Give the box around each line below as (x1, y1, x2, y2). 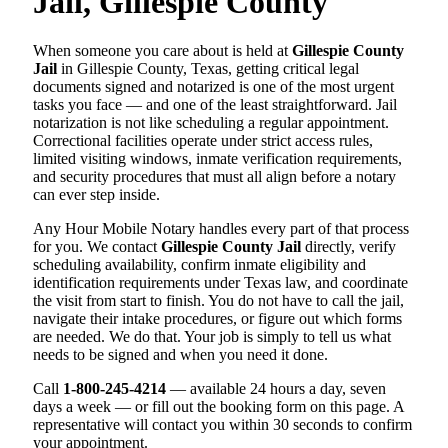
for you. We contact (33, 238, 161, 255)
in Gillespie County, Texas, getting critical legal (57, 60, 359, 77)
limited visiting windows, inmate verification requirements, (33, 150, 402, 167)
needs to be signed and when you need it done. (33, 346, 328, 363)
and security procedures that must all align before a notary (33, 168, 396, 185)
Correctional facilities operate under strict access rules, (33, 132, 373, 149)
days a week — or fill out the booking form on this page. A (33, 398, 404, 415)
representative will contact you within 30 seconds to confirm (33, 416, 412, 433)
